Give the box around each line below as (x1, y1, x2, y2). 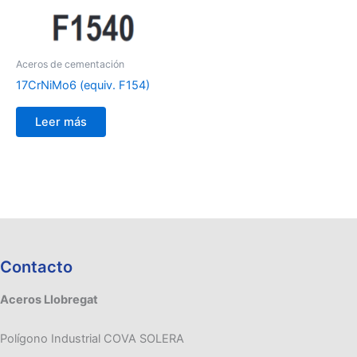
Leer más (35, 114, 87, 129)
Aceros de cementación (16, 57, 124, 70)
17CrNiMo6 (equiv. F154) (16, 78, 150, 93)
